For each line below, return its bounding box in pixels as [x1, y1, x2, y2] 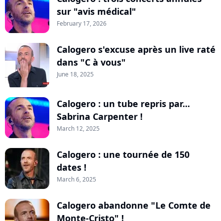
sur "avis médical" [57, 5, 136, 18]
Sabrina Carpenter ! [57, 110, 143, 123]
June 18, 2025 [57, 70, 94, 79]
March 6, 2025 [57, 175, 96, 184]
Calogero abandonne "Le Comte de [57, 199, 211, 212]
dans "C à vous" [57, 56, 126, 69]
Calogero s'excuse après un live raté [57, 43, 216, 56]
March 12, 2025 [57, 124, 100, 133]
